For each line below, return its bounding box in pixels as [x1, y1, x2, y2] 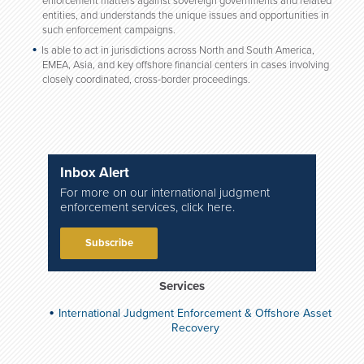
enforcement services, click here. [60, 200, 235, 214]
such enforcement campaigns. [42, 24, 175, 37]
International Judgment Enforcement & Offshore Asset [58, 306, 331, 320]
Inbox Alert [60, 164, 129, 181]
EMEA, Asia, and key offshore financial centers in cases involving [42, 58, 329, 71]
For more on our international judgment [60, 185, 270, 200]
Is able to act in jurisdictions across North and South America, [41, 44, 314, 57]
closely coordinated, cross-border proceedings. [42, 73, 250, 86]
